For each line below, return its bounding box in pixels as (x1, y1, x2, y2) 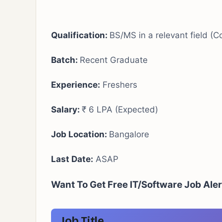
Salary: (51, 105, 82, 114)
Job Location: (51, 129, 109, 139)
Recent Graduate (80, 55, 148, 65)
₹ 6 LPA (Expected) (82, 105, 158, 114)
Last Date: (51, 154, 93, 164)
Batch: (51, 55, 80, 65)
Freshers (100, 80, 137, 90)
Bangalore (109, 129, 149, 139)
